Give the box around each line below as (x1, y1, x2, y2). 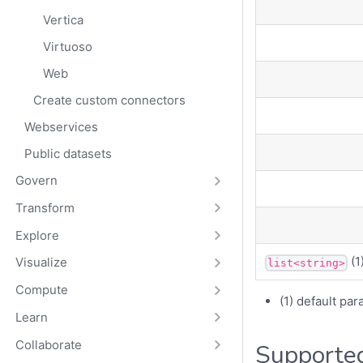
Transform (15, 199, 75, 216)
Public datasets (24, 145, 112, 161)
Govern (15, 173, 58, 188)
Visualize (15, 254, 67, 271)
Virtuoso (42, 38, 92, 54)
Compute (15, 282, 68, 297)
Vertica (42, 11, 83, 28)
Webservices (24, 118, 98, 135)
